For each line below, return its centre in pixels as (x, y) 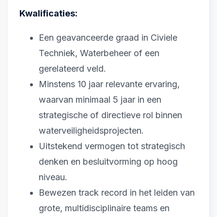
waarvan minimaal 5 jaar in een (100, 100)
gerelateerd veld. (72, 69)
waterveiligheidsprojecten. (91, 131)
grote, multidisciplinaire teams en (104, 208)
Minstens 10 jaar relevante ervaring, (109, 84)
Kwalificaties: (48, 14)
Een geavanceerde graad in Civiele (108, 38)
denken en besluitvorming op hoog (108, 162)
